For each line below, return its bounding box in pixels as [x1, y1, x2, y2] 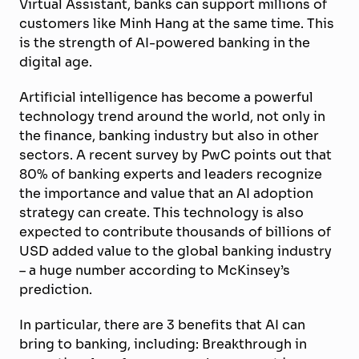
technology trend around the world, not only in [19, 106, 325, 126]
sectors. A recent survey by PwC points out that [19, 144, 332, 164]
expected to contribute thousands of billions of [19, 221, 331, 241]
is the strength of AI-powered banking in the [19, 32, 310, 52]
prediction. [19, 279, 92, 299]
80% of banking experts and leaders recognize [19, 163, 322, 184]
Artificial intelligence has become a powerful [19, 87, 313, 107]
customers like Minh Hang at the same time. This [19, 13, 334, 33]
